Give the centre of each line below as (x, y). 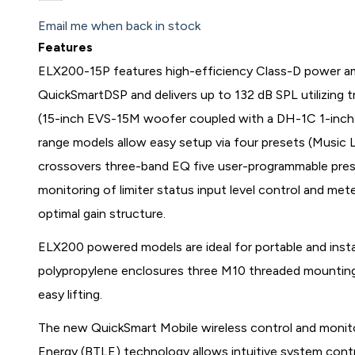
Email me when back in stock (120, 26)
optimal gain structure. (102, 214)
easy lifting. (71, 294)
